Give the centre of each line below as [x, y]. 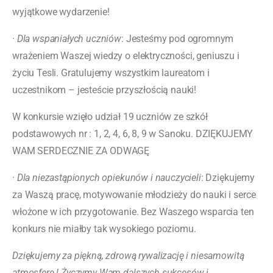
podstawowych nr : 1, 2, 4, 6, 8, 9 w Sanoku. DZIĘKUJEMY [133, 133]
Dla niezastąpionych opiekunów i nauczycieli [109, 177]
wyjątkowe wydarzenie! [61, 12]
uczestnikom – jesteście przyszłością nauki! [105, 90]
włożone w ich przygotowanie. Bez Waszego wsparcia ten [133, 211]
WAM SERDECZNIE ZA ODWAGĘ [81, 151]
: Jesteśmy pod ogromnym [178, 38]
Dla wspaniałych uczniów [69, 38]
